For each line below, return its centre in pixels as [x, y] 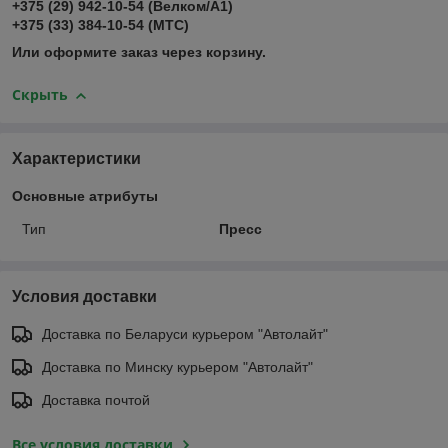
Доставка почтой [96, 399]
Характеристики [76, 158]
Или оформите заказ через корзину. [139, 52]
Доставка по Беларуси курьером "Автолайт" [185, 333]
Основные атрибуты [85, 195]
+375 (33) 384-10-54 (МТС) [100, 25]
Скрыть [40, 95]
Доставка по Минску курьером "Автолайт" [177, 366]
